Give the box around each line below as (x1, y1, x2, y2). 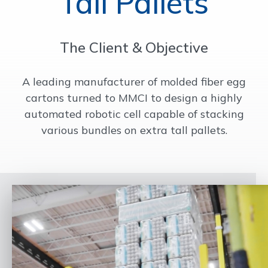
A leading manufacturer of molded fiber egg (22, 75, 246, 89)
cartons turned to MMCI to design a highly (26, 91, 242, 105)
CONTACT (12, 93, 57, 105)
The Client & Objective (60, 38, 208, 56)
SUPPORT (12, 55, 56, 67)
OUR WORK (12, 17, 63, 29)
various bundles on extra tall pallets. (41, 123, 227, 137)
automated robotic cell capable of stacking (24, 107, 244, 121)
